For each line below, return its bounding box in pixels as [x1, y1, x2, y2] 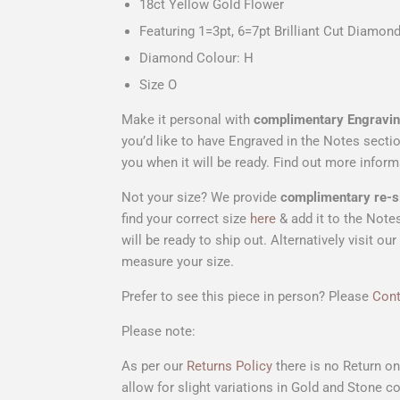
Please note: [121, 322, 196, 339]
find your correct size [121, 210, 250, 227]
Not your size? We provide [121, 188, 280, 205]
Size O [139, 76, 177, 93]
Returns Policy [187, 357, 272, 374]
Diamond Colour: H [139, 49, 254, 66]
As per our [121, 357, 187, 374]
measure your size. [121, 253, 234, 270]
